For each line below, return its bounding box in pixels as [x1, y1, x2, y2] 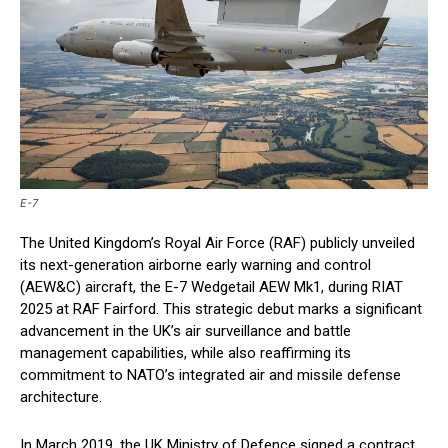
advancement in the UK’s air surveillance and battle [20, 322, 351, 341]
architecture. [20, 388, 102, 407]
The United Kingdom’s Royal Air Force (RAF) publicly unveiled [20, 234, 415, 253]
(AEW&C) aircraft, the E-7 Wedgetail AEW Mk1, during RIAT [20, 278, 403, 297]
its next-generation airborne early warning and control [20, 256, 371, 275]
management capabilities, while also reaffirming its [20, 344, 351, 363]
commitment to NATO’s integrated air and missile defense [20, 366, 401, 385]
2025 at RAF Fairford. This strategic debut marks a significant [20, 300, 422, 319]
